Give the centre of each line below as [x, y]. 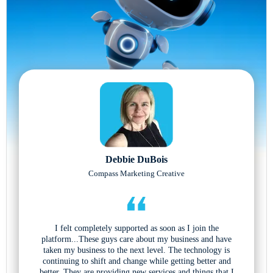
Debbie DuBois [136, 159]
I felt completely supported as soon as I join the [136, 228]
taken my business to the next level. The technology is [136, 250]
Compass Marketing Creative [136, 173]
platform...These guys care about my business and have [136, 239]
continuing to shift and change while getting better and [136, 261]
